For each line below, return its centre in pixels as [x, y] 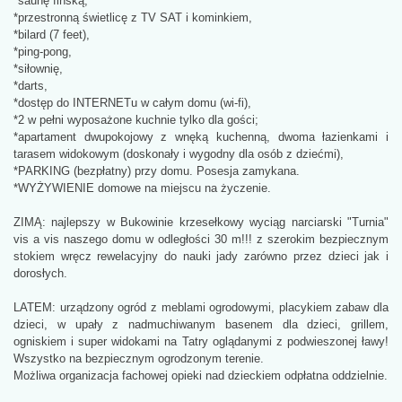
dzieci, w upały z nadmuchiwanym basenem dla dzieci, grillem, [201, 325]
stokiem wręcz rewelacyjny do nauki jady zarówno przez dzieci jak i [201, 257]
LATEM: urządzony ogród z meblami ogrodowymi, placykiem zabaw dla [201, 308]
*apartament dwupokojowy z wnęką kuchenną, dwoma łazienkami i [201, 137]
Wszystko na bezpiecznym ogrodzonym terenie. [139, 359]
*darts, [31, 86]
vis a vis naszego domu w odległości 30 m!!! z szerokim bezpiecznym [201, 240]
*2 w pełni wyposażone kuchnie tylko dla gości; [136, 120]
